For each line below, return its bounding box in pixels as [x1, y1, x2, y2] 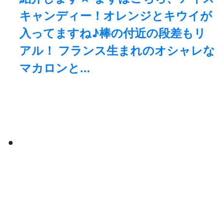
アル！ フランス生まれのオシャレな [19, 44, 215, 58]
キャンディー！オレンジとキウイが [19, 9, 212, 23]
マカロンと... [19, 61, 90, 76]
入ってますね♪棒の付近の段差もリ [19, 26, 206, 41]
